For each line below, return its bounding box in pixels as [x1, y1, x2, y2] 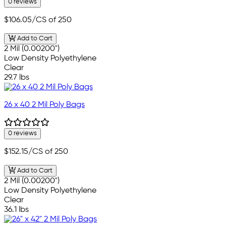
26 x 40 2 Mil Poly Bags [4, 101, 85, 109]
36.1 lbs [4, 205, 29, 214]
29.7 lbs [4, 74, 29, 82]
